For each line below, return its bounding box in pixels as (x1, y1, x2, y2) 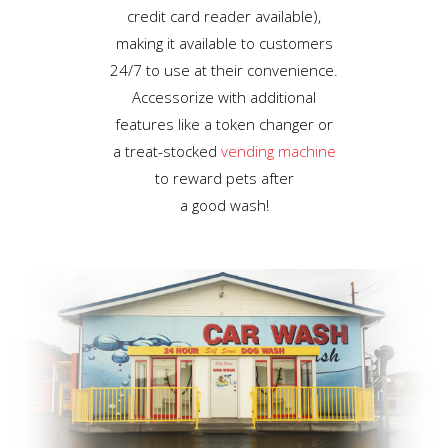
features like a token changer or (115, 113, 333, 134)
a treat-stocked (112, 140, 221, 161)
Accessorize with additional (132, 86, 316, 107)
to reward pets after (154, 167, 294, 188)
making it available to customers (115, 32, 333, 53)
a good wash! (179, 194, 269, 215)
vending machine (220, 140, 336, 161)
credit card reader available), (127, 5, 321, 26)
